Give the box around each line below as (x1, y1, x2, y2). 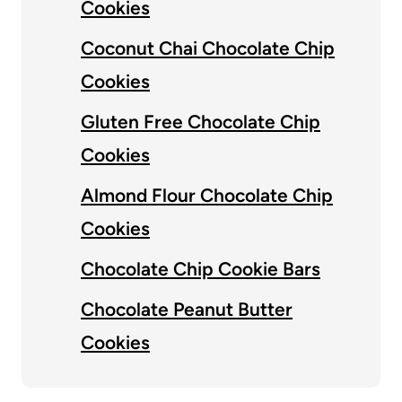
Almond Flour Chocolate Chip (81, 184, 333, 207)
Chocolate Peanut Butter (81, 298, 293, 321)
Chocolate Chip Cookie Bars (81, 258, 320, 281)
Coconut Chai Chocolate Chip (81, 37, 335, 60)
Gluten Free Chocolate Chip (81, 110, 320, 134)
